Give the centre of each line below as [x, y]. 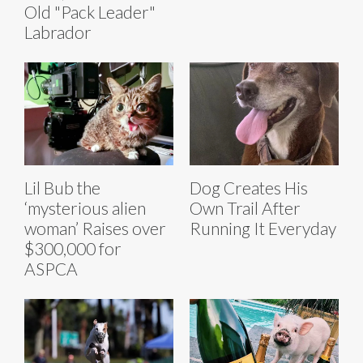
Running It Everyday [263, 228]
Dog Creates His [249, 187]
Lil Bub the [62, 187]
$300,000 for [73, 248]
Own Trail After [245, 207]
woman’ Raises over [95, 228]
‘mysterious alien [85, 207]
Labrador [58, 32]
